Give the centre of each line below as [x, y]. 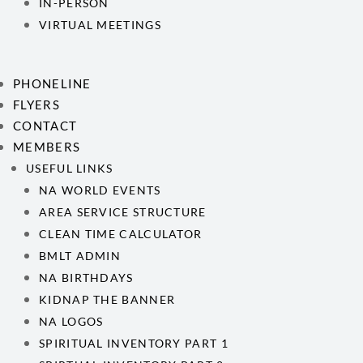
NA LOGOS [71, 321]
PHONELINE [52, 83]
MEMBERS [47, 147]
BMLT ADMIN [80, 256]
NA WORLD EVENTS [100, 190]
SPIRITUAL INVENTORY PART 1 [134, 343]
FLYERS [36, 105]
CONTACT [45, 126]
